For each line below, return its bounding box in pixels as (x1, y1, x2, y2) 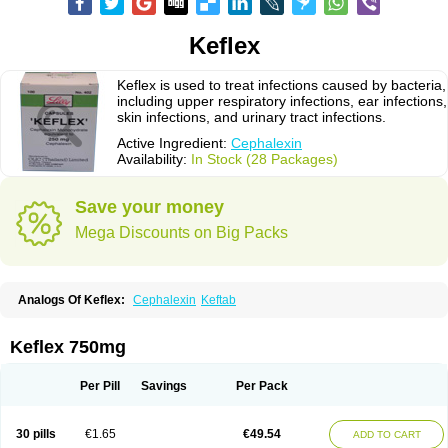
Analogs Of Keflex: (18, 293, 125, 307)
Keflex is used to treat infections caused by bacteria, (117, 77, 446, 93)
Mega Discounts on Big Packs (75, 224, 288, 241)
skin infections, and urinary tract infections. (117, 109, 386, 125)
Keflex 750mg (10, 337, 126, 357)
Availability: (117, 151, 191, 167)
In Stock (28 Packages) (191, 151, 338, 167)
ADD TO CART (352, 429, 421, 440)
